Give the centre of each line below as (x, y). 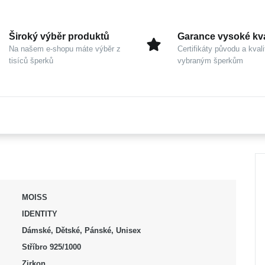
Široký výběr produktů (59, 36)
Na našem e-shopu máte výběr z (65, 49)
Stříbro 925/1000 (51, 247)
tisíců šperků (31, 61)
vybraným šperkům (210, 61)
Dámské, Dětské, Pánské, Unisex (81, 230)
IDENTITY (39, 214)
